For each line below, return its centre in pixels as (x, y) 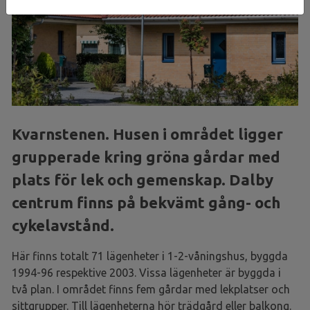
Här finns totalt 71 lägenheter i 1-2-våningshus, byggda (150, 256)
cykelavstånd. (63, 225)
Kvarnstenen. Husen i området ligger (147, 134)
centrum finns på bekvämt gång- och (146, 202)
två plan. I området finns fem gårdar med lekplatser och (151, 289)
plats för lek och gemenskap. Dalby (143, 179)
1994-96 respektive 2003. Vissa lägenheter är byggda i (146, 272)
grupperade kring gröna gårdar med (146, 156)
